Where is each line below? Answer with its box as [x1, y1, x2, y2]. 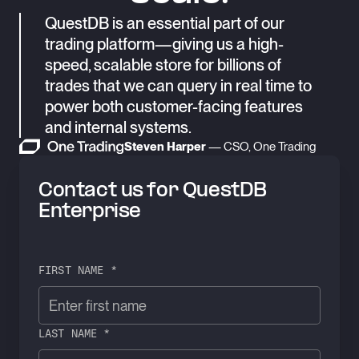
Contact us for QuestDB [38, 181, 267, 201]
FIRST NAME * [38, 263, 117, 276]
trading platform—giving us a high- [45, 34, 284, 54]
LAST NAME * [38, 326, 111, 340]
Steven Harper [123, 139, 206, 154]
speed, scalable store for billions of [45, 55, 281, 75]
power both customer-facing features [45, 97, 303, 116]
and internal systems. [45, 118, 192, 137]
